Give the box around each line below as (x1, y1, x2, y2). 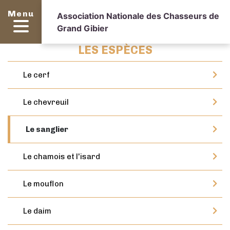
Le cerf (23, 70, 50, 80)
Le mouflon (23, 179, 64, 188)
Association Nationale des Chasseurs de (57, 10, 220, 21)
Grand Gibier (57, 23, 109, 33)
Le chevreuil (23, 98, 69, 107)
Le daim (23, 206, 51, 216)
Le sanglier (26, 125, 68, 134)
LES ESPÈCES (78, 43, 152, 57)
